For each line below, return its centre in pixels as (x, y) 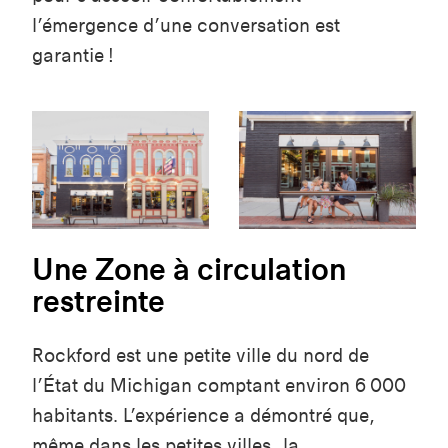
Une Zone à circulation (189, 269)
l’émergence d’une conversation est (186, 26)
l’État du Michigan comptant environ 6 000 (219, 386)
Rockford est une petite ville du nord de (200, 356)
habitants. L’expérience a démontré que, (204, 416)
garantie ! (73, 56)
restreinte (98, 301)
